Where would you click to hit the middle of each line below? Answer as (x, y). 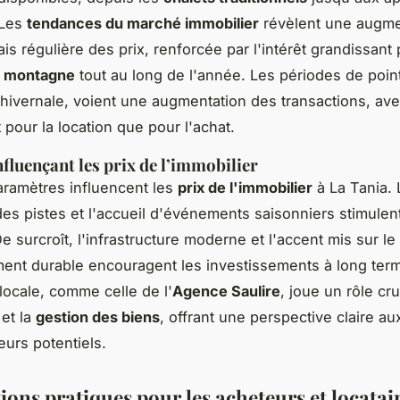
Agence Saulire (226, 291)
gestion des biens (98, 317)
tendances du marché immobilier (143, 23)
